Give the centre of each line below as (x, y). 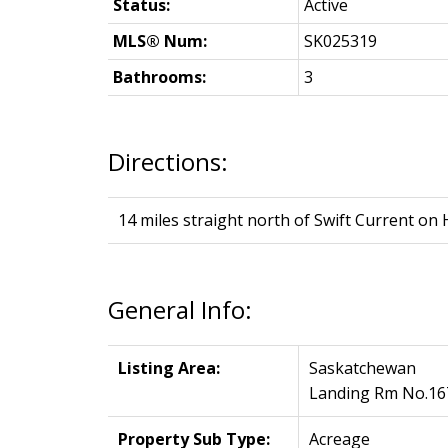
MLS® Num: (159, 41)
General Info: (179, 310)
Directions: (167, 162)
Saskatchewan (362, 368)
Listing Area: (168, 368)
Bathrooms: (159, 77)
